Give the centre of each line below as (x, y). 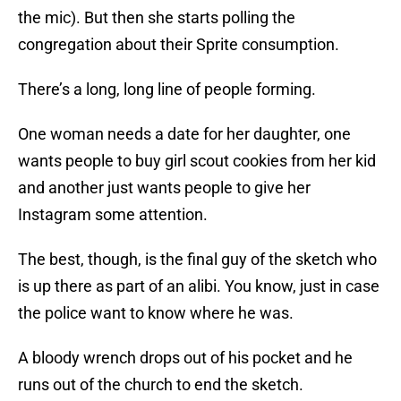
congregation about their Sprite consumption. (179, 45)
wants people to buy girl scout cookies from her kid (197, 161)
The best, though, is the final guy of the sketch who (197, 260)
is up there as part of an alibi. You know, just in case (199, 286)
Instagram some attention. (113, 215)
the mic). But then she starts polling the (157, 18)
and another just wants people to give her (164, 188)
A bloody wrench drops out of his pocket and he (185, 358)
